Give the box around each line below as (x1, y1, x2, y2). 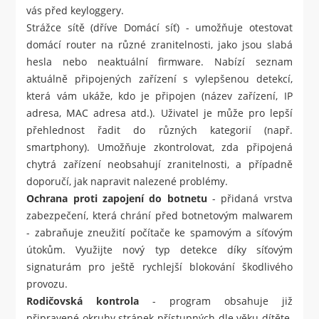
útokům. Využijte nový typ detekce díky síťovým (26, 243, 293, 257)
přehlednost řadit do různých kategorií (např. (26, 123, 293, 137)
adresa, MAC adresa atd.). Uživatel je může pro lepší (26, 106, 293, 120)
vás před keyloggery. (26, 4, 125, 18)
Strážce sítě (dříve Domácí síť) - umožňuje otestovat (26, 21, 293, 35)
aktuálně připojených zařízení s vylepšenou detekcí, (26, 72, 293, 86)
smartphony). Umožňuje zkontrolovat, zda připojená (26, 140, 293, 155)
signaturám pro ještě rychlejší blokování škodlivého (26, 260, 293, 274)
